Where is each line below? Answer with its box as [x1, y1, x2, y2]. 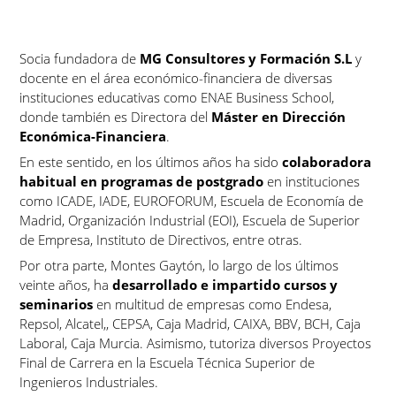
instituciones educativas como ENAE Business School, [19, 88, 335, 106]
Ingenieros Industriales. [19, 373, 163, 391]
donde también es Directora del [19, 108, 212, 126]
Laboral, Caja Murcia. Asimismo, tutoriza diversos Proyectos [19, 334, 372, 352]
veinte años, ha [19, 276, 113, 293]
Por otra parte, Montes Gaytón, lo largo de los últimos [19, 256, 339, 274]
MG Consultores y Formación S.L [140, 49, 353, 67]
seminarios [19, 295, 94, 313]
